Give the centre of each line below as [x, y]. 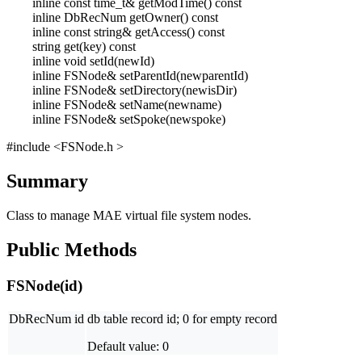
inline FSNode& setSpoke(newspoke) [129, 119]
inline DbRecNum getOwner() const [125, 17]
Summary [47, 181]
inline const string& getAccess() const [128, 32]
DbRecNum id [46, 319]
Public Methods [72, 249]
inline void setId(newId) [93, 61]
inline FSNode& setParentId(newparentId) [140, 76]
